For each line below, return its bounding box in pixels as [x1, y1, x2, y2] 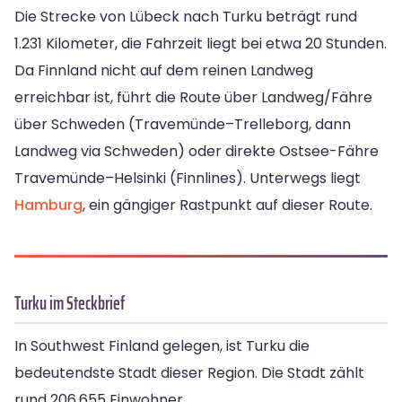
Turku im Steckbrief [14, 288, 125, 319]
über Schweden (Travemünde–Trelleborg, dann [14, 114, 351, 135]
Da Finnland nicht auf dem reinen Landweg [14, 60, 313, 82]
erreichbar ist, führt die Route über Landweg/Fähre [14, 87, 372, 109]
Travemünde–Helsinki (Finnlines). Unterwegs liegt [14, 168, 361, 189]
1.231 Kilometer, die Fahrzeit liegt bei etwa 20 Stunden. [14, 33, 387, 55]
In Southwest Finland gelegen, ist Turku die [14, 336, 310, 357]
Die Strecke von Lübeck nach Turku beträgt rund [14, 6, 357, 28]
